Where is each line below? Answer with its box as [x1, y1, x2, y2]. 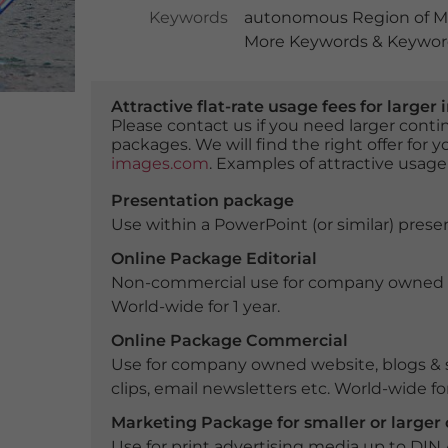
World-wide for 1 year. [110, 297, 280, 316]
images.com [110, 154, 209, 173]
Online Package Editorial [110, 249, 317, 268]
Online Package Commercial [110, 331, 348, 350]
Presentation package [110, 191, 294, 210]
